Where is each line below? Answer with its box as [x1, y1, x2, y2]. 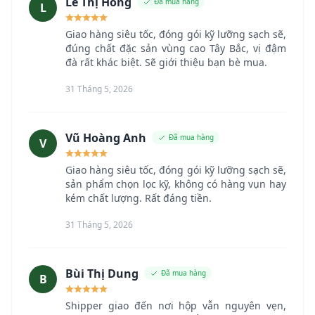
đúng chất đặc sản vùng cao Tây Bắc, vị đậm [65, 41, 286, 55]
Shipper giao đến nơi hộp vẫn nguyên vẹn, [65, 298, 286, 312]
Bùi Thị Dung [65, 265, 139, 281]
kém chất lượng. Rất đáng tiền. [65, 191, 212, 205]
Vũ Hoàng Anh [65, 129, 146, 146]
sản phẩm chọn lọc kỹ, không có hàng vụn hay [65, 176, 286, 191]
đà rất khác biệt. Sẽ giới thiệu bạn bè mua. [65, 55, 267, 69]
